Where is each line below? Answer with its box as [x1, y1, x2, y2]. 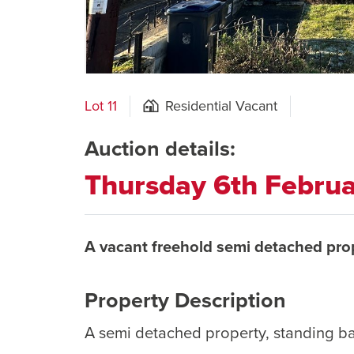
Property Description [85, 284, 286, 316]
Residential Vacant [165, 95, 277, 116]
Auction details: [85, 132, 235, 164]
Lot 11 [85, 95, 117, 116]
